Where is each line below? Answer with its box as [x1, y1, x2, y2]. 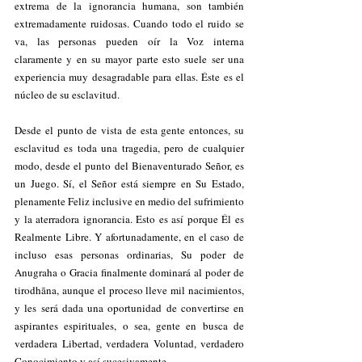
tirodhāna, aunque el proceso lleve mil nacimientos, [15, 283, 244, 297]
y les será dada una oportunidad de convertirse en [15, 301, 244, 315]
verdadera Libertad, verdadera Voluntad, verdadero [15, 336, 244, 351]
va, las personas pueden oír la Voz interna [15, 34, 244, 48]
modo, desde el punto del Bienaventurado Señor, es [15, 158, 244, 173]
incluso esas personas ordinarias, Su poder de [15, 247, 244, 262]
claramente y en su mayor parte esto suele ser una [15, 52, 244, 66]
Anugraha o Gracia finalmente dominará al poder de [15, 265, 244, 280]
